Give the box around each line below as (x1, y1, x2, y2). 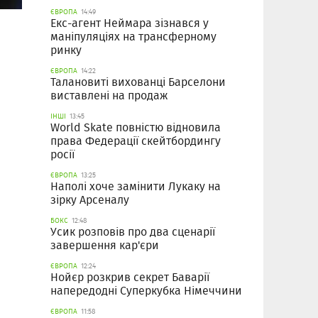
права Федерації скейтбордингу (50, 133, 221, 150)
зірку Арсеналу (50, 192, 129, 209)
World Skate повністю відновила (50, 119, 221, 136)
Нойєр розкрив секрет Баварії (50, 269, 209, 286)
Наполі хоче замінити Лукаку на (50, 178, 221, 195)
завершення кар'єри (50, 237, 159, 254)
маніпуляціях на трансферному (50, 28, 216, 45)
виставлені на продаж (50, 87, 168, 104)
